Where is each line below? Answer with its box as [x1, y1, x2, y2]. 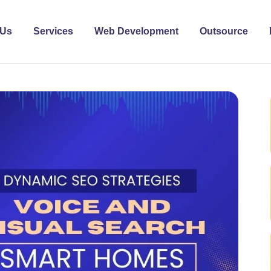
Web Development [94, 26, 179, 37]
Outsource [200, 26, 249, 37]
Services [33, 26, 74, 37]
